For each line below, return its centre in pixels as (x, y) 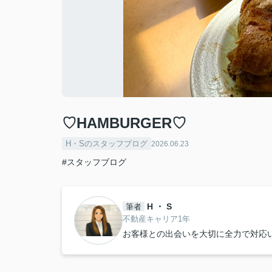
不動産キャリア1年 (156, 219)
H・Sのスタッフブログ (107, 144)
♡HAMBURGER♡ (124, 123)
